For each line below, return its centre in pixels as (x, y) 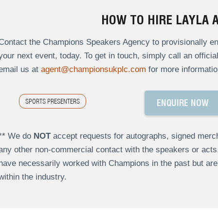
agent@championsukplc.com (93, 70)
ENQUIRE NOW (182, 103)
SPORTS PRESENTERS (53, 101)
